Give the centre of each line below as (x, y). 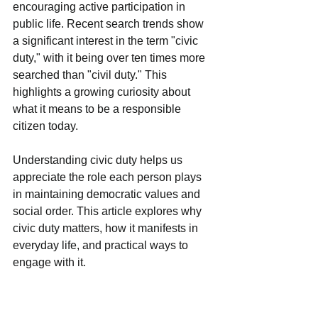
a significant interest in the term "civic (107, 41)
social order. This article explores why (109, 211)
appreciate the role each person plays (109, 177)
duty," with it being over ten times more (110, 58)
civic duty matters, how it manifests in (107, 228)
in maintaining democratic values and (108, 194)
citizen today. (45, 126)
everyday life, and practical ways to (102, 245)
